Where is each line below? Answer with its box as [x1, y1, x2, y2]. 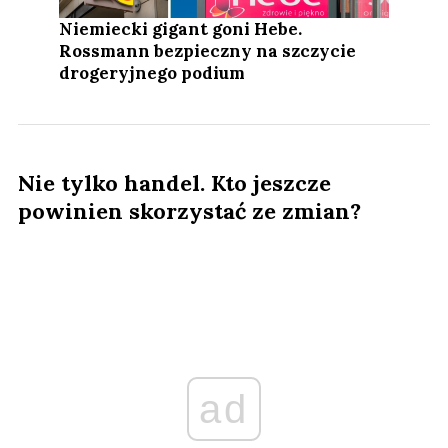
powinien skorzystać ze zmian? [18, 196, 361, 225]
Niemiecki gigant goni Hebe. [59, 17, 303, 40]
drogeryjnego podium [59, 61, 246, 84]
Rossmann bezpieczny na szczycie [59, 39, 357, 62]
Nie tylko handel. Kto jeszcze [18, 168, 331, 197]
